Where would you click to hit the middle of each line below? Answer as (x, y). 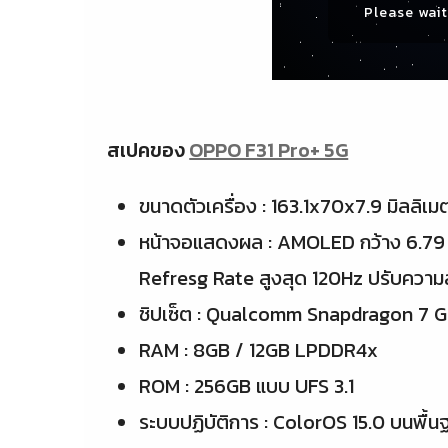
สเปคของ (148, 150)
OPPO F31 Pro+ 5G (269, 150)
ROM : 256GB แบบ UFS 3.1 (247, 386)
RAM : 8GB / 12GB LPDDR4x (259, 350)
